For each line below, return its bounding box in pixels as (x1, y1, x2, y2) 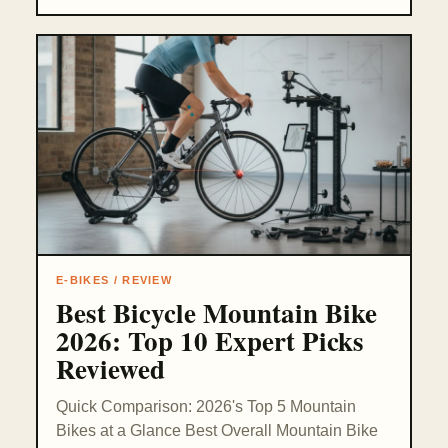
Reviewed (56, 349, 165, 389)
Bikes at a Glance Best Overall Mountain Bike (56, 422, 378, 440)
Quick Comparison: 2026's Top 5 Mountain (56, 398, 356, 416)
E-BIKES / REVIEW (56, 274, 173, 287)
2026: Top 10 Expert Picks (56, 321, 364, 361)
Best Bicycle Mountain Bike (56, 293, 377, 333)
